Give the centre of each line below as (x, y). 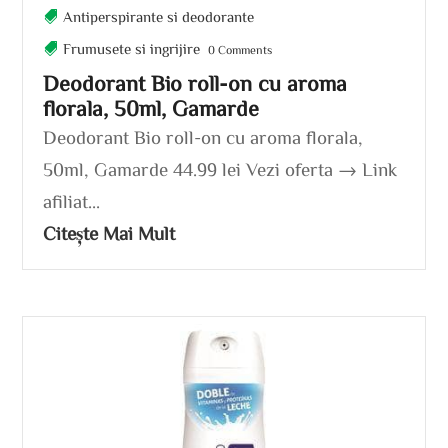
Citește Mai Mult (109, 232)
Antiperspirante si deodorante (159, 16)
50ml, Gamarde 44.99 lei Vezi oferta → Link (220, 168)
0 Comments (239, 48)
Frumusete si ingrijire (132, 48)
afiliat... (72, 200)
